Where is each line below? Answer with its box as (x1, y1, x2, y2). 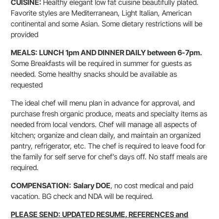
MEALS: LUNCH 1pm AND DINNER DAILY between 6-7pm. (11, 48, 202, 57)
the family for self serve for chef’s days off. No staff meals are (11, 152, 207, 161)
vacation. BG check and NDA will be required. (11, 192, 153, 201)
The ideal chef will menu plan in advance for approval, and (11, 98, 195, 108)
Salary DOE (73, 181, 110, 190)
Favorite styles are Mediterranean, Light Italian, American (11, 8, 192, 18)
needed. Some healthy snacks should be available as (11, 69, 177, 79)
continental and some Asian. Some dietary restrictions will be (11, 19, 202, 28)
